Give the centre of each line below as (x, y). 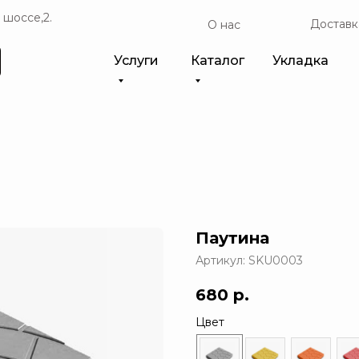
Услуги (136, 61)
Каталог (218, 61)
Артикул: (222, 260)
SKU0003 (276, 260)
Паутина (232, 238)
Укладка (301, 61)
